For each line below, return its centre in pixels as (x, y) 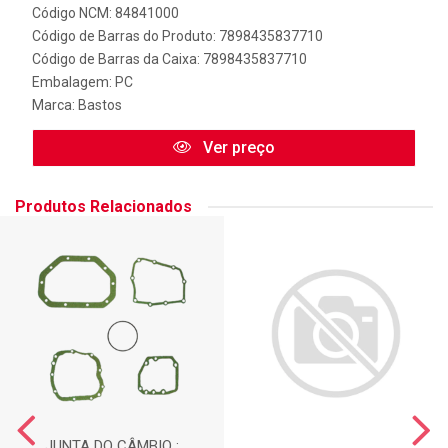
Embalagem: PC (82, 82)
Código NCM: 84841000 (105, 13)
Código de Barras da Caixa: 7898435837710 (169, 59)
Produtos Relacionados (103, 206)
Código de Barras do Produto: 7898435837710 (177, 36)
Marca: (55, 105)
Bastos (100, 105)
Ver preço (237, 147)
